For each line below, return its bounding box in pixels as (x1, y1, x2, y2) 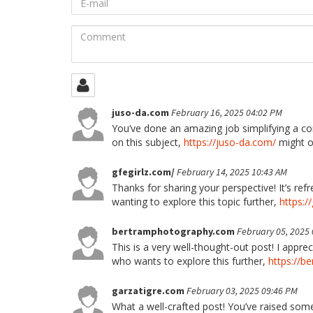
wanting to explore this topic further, (112, 195, 279, 208)
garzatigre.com (112, 284, 187, 297)
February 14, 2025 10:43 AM (177, 166, 287, 178)
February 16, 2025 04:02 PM (171, 106, 282, 119)
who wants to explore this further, (112, 254, 268, 268)
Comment (71, 24, 120, 38)
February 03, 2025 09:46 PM (187, 284, 298, 297)
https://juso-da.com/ (184, 136, 276, 149)
